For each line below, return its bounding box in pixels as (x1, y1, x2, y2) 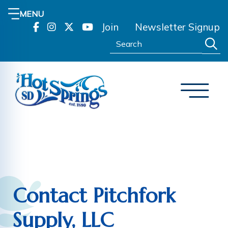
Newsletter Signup (135, 21, 220, 33)
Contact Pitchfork (13, 182, 175, 208)
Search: (109, 35, 137, 45)
